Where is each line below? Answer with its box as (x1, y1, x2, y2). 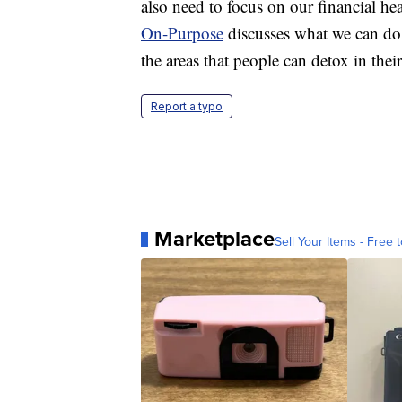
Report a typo (151, 100, 223, 114)
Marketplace (154, 223, 275, 256)
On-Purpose (141, 22, 223, 45)
